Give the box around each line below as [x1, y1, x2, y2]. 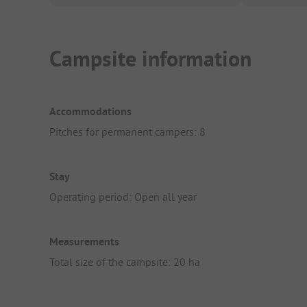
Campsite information [49, 45, 251, 73]
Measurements [49, 234, 119, 249]
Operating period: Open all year [49, 190, 197, 204]
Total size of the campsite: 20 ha [49, 255, 200, 269]
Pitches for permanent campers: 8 [49, 124, 206, 138]
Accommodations [49, 103, 132, 119]
